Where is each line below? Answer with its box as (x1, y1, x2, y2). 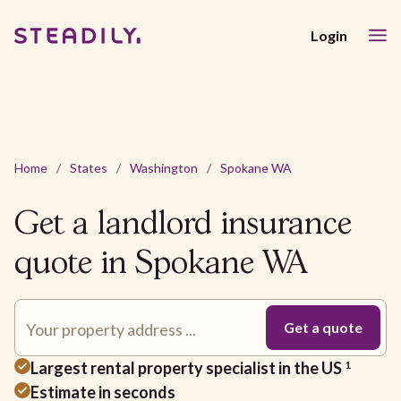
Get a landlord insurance (14, 210, 352, 240)
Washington (130, 160, 198, 175)
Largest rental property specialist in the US (30, 358, 345, 378)
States (70, 160, 107, 175)
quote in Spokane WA (14, 250, 307, 279)
